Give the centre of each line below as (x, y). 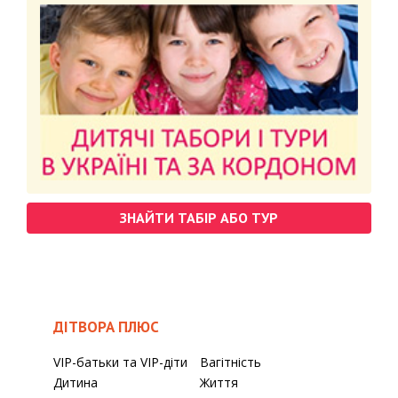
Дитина (76, 382)
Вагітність (230, 362)
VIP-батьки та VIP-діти (120, 362)
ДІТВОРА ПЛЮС (106, 326)
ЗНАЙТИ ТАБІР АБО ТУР (199, 217)
